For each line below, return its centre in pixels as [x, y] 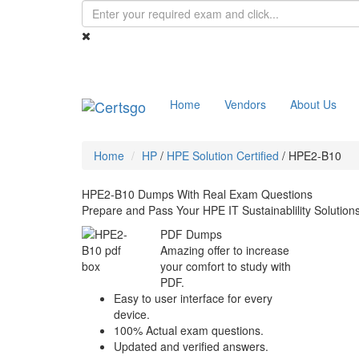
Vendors [245, 104]
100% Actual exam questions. [189, 330]
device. [132, 314]
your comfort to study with [225, 266]
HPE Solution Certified [223, 155]
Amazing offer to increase [224, 250]
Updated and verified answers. [191, 346]
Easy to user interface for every [193, 298]
